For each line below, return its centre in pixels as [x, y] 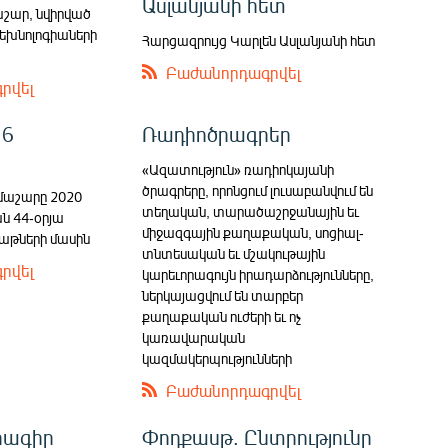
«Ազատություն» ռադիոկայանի [238, 170]
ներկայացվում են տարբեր [223, 296]
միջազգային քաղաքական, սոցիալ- [253, 233]
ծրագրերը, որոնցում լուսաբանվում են [258, 191]
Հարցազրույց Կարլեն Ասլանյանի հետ [259, 41]
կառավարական [194, 338]
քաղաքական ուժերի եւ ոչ [222, 317]
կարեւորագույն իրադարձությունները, [258, 275]
